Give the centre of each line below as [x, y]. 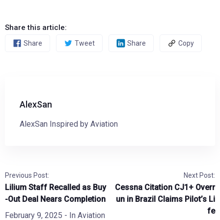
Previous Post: [27, 175]
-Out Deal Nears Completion [55, 199]
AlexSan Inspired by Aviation [69, 124]
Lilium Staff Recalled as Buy [55, 187]
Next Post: [199, 175]
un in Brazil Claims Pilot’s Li [165, 199]
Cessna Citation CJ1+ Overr [165, 187]
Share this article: [36, 27]
